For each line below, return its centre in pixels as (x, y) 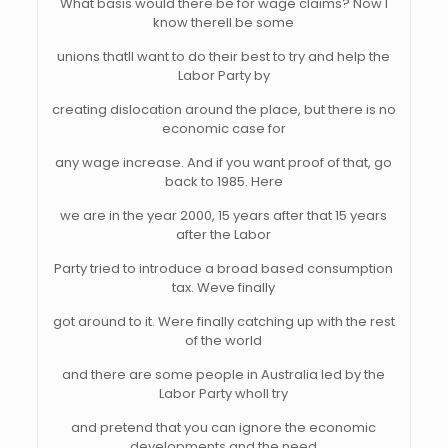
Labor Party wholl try (224, 393)
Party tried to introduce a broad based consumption (224, 268)
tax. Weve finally (224, 287)
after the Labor (224, 234)
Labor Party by (223, 75)
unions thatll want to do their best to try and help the (224, 56)
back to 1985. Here (223, 181)
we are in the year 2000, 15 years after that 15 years (224, 215)
